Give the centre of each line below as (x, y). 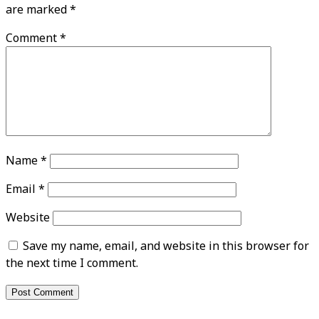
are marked (38, 10)
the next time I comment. (72, 263)
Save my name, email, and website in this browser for (166, 246)
